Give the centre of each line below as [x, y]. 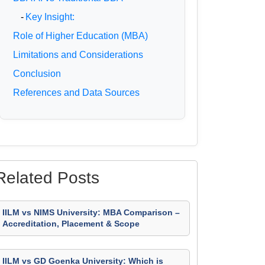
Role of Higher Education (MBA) [81, 36]
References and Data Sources [77, 93]
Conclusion [37, 74]
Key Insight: [50, 17]
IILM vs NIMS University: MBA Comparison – [91, 212]
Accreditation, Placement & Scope [71, 224]
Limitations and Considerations [78, 55]
